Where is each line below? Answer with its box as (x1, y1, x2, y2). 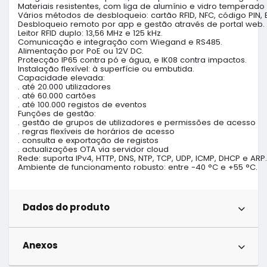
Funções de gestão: (18, 107, 96, 119)
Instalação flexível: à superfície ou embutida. (18, 63, 194, 74)
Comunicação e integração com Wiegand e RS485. (18, 36, 222, 48)
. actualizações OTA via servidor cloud (18, 143, 169, 155)
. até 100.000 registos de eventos (18, 98, 147, 110)
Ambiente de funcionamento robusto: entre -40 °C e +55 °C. (18, 161, 257, 173)
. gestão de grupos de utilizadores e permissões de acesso (18, 116, 256, 128)
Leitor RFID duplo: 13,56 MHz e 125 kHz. (18, 27, 163, 39)
